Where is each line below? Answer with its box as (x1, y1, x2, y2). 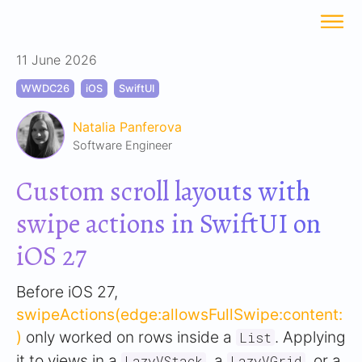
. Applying (275, 327, 346, 347)
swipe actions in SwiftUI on (16, 205, 321, 242)
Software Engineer (73, 137, 172, 152)
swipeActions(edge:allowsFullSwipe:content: (16, 305, 343, 324)
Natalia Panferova (73, 118, 182, 135)
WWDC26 (21, 82, 69, 95)
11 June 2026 (16, 52, 97, 68)
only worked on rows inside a (22, 327, 236, 347)
